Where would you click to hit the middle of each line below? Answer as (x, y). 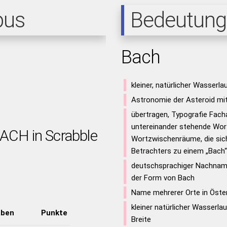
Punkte (54, 213)
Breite (141, 219)
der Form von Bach (163, 178)
